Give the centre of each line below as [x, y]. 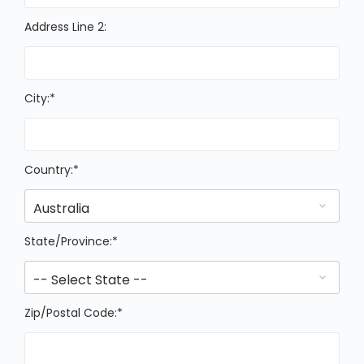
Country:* [52, 170]
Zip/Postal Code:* [74, 313]
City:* [40, 98]
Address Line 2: [65, 27]
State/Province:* [71, 241]
